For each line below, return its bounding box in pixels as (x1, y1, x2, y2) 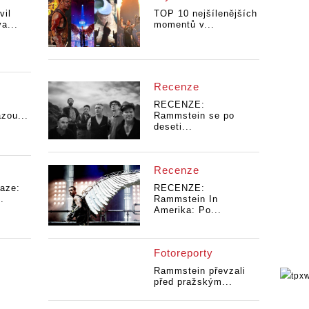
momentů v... (153, 19, 215, 30)
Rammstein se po (153, 110, 235, 121)
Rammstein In (153, 193, 218, 204)
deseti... (153, 121, 192, 132)
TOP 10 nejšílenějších (153, 8, 257, 19)
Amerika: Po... (153, 204, 221, 215)
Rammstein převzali (153, 266, 246, 277)
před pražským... (153, 277, 232, 288)
